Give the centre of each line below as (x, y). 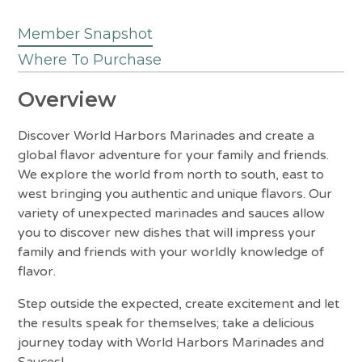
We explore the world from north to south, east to (171, 175)
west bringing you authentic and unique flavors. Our (175, 194)
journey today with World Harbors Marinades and (171, 343)
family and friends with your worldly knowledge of (171, 253)
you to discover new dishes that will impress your (167, 233)
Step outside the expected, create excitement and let (179, 304)
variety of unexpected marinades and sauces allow (172, 214)
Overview (67, 100)
